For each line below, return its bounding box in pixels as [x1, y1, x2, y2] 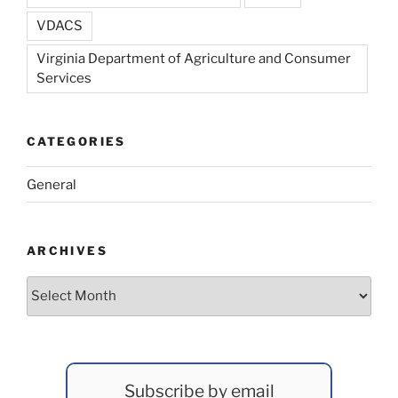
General [27, 176, 76, 193]
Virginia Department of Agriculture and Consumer [36, 50, 351, 67]
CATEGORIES [27, 133, 126, 148]
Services [36, 69, 92, 86]
